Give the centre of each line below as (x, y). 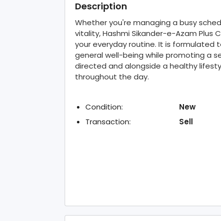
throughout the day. (112, 76)
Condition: (104, 107)
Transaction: (108, 121)
